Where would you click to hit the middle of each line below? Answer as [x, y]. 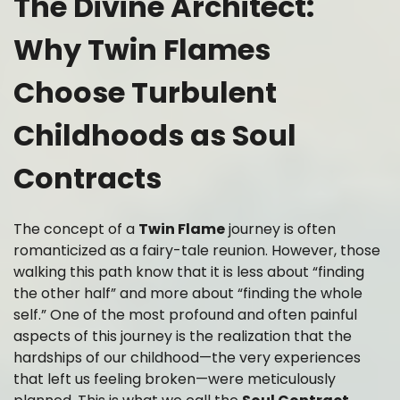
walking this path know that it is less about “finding [189, 272]
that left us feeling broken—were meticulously [175, 379]
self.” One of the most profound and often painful [185, 315]
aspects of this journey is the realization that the [183, 337]
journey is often [280, 229]
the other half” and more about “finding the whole [188, 294]
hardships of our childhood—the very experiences [187, 358]
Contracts [87, 178]
